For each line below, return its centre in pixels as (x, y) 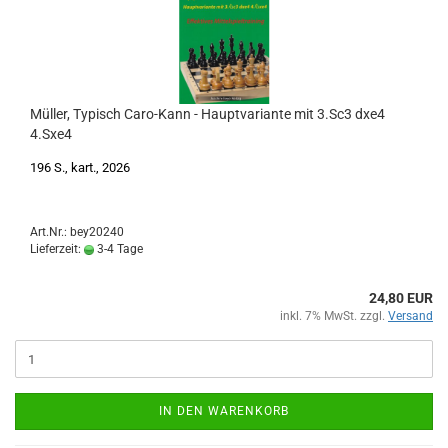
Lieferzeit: (57, 249)
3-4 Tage (118, 249)
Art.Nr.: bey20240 (77, 232)
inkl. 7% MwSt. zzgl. (334, 316)
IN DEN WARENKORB (224, 411)
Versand (410, 316)
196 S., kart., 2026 (80, 167)
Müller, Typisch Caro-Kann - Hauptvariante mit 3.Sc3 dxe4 (207, 114)
